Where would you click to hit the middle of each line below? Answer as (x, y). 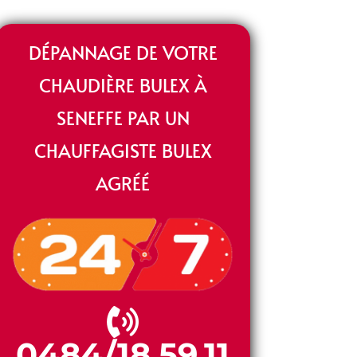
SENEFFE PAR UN (123, 117)
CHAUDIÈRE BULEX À (123, 84)
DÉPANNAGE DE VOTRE (123, 52)
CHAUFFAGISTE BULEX (123, 150)
